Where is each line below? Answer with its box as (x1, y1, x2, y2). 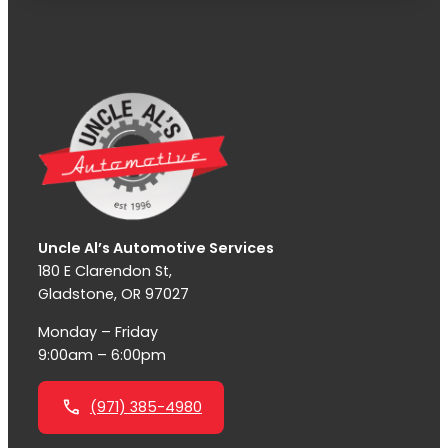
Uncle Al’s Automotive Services (38, 238, 274, 259)
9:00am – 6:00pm (38, 344, 166, 365)
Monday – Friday (38, 321, 158, 342)
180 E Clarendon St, (38, 261, 172, 282)
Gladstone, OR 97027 (38, 284, 189, 305)
